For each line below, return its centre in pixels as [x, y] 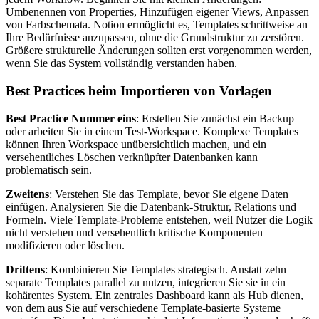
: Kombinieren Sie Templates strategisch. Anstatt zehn [166, 269]
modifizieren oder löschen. [65, 245]
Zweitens [27, 194]
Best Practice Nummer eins [71, 118]
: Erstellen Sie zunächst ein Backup [215, 118]
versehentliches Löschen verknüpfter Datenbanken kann [132, 157]
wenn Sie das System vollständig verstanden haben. [121, 63]
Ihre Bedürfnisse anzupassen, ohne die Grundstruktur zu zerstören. [155, 38]
